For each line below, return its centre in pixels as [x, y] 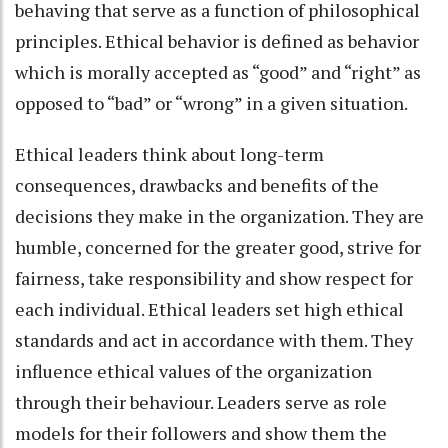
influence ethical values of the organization [193, 370]
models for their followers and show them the [201, 432]
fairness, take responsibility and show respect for [214, 277]
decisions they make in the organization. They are [219, 215]
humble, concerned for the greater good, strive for [218, 246]
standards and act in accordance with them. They [214, 339]
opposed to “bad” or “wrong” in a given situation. [215, 102]
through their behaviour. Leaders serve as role [201, 401]
